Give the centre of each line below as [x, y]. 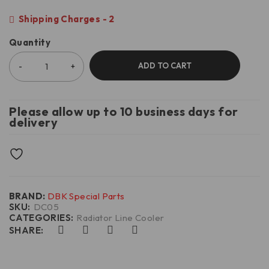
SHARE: [26, 231]
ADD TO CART [165, 66]
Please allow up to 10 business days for [124, 112]
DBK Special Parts [86, 196]
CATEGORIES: [41, 218]
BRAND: [28, 196]
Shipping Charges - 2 [65, 19]
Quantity [30, 43]
